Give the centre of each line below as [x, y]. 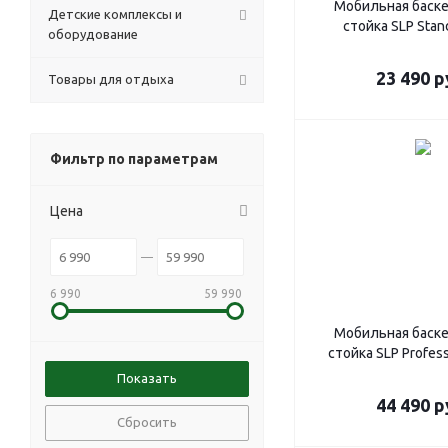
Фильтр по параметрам [134, 159]
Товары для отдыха [111, 79]
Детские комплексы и [115, 14]
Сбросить [147, 422]
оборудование [93, 34]
